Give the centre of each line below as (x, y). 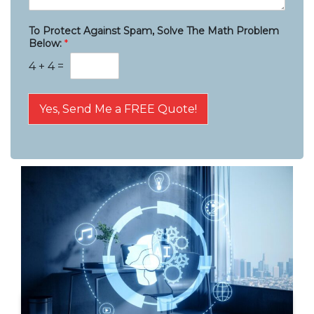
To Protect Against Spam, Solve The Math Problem (154, 31)
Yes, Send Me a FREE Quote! (118, 109)
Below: (47, 44)
